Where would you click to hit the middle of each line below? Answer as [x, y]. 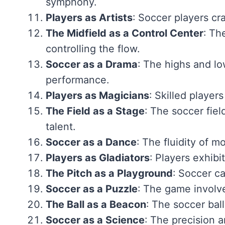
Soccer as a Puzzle [91, 189]
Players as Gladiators [97, 157]
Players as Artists [89, 17]
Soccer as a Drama [91, 64]
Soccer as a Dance [91, 142]
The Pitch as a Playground [109, 173]
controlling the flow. [92, 48]
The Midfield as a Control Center [124, 33]
